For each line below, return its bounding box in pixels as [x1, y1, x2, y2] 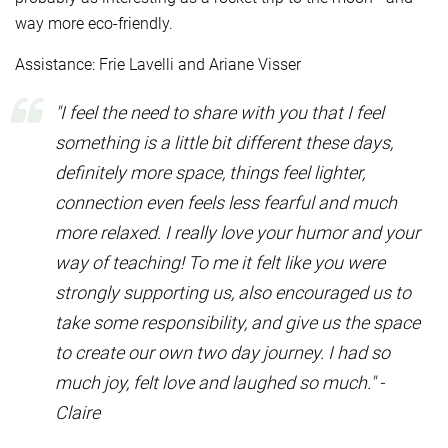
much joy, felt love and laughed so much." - [55, 371, 384, 393]
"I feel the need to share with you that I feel [55, 101, 384, 123]
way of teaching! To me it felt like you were [55, 251, 385, 273]
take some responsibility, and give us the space [55, 311, 420, 333]
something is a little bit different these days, [55, 131, 393, 153]
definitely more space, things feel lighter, [55, 161, 365, 183]
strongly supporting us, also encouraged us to [55, 281, 411, 303]
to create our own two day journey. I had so [55, 341, 390, 363]
